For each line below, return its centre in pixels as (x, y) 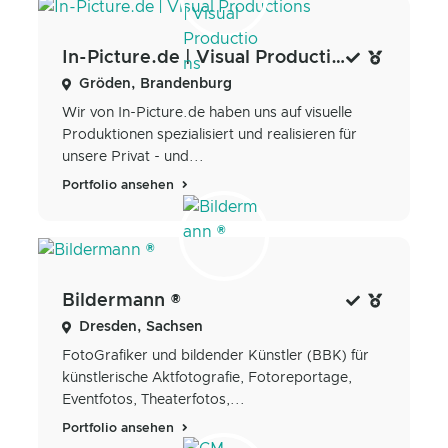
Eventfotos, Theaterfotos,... (153, 399)
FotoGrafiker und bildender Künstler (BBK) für (215, 355)
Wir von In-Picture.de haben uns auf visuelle (207, 113)
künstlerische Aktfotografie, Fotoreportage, (207, 377)
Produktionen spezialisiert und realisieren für (209, 135)
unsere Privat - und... (133, 157)
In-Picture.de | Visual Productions (338, 58)
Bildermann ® (122, 300)
